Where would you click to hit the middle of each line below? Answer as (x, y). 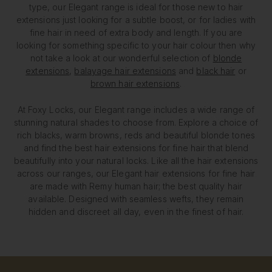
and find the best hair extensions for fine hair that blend (136, 148)
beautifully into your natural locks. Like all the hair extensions (136, 161)
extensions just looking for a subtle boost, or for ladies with (136, 19)
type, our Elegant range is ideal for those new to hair (136, 7)
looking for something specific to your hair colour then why (136, 45)
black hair (216, 70)
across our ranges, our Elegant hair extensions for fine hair (136, 174)
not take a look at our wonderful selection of (121, 58)
